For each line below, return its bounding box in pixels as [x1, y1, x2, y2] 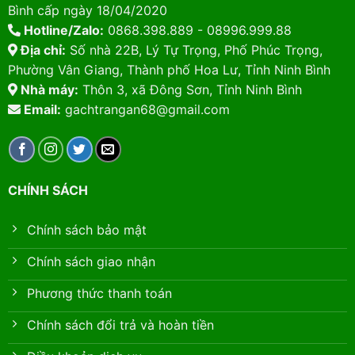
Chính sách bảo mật [26, 222, 147, 239]
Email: [20, 101, 61, 117]
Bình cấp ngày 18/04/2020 [7, 2, 167, 18]
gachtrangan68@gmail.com [60, 101, 230, 117]
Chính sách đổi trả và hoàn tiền [26, 317, 214, 334]
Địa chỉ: [17, 41, 66, 58]
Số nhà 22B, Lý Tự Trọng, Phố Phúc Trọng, [65, 41, 323, 58]
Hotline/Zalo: [20, 21, 104, 38]
